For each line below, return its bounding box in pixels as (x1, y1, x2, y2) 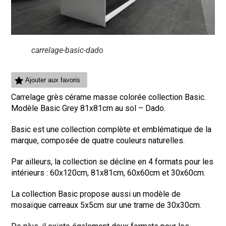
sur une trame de (104, 200, 167, 210)
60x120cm (50, 167, 88, 178)
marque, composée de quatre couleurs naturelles (11, 135, 184, 145)
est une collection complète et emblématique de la (31, 124, 212, 134)
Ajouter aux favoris (25, 76, 81, 84)
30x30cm (167, 200, 200, 210)
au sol (113, 103, 137, 113)
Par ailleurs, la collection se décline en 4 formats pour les (11, 156, 214, 166)
